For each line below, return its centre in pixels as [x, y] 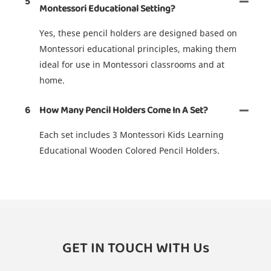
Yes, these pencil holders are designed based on [138, 33]
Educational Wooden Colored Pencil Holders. [129, 150]
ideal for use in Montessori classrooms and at [132, 64]
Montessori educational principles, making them [138, 48]
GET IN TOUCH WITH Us [135, 248]
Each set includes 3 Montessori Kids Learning [132, 134]
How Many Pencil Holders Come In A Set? [124, 110]
